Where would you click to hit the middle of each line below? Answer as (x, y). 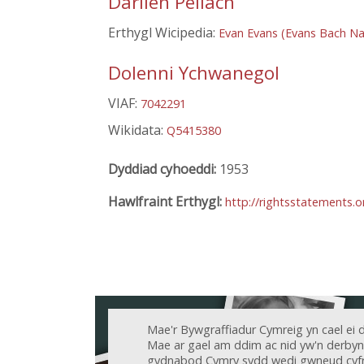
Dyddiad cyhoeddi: (164, 169)
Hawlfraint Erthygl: (167, 201)
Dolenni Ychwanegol (194, 72)
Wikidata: (137, 130)
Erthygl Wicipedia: (163, 33)
